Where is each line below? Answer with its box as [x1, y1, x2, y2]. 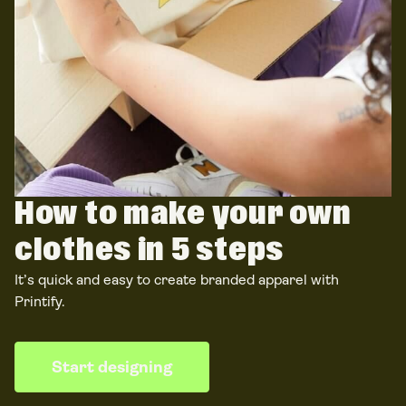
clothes [14, 229, 132, 273]
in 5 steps [131, 229, 284, 273]
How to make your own [14, 193, 352, 237]
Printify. [14, 293, 65, 311]
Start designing [52, 358, 172, 377]
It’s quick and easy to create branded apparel [14, 271, 307, 289]
